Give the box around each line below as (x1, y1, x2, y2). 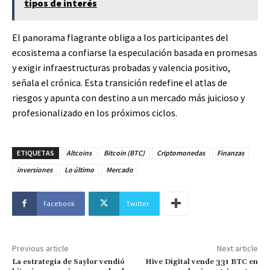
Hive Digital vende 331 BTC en (145, 257, 258, 266)
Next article (216, 242, 258, 254)
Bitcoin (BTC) (104, 148, 145, 157)
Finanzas (217, 148, 244, 157)
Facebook (43, 198, 75, 208)
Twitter (126, 198, 149, 208)
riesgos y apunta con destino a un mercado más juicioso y (12, 91, 245, 104)
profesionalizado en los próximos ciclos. (12, 106, 177, 119)
